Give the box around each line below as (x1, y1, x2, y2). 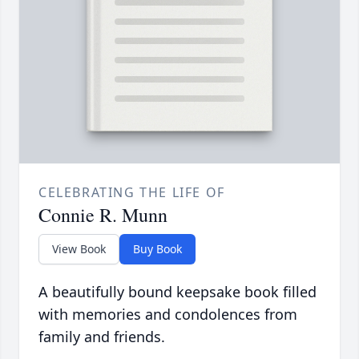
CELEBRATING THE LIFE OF (38, 184, 225, 202)
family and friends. (38, 327, 165, 347)
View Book (52, 241, 106, 257)
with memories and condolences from (38, 305, 297, 325)
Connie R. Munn (38, 202, 167, 228)
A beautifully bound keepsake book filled (38, 282, 317, 302)
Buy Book (133, 241, 182, 257)
